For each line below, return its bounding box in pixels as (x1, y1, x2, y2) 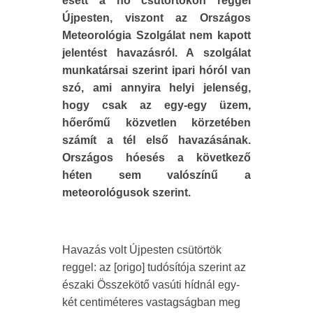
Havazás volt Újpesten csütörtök (62, 243, 221, 256)
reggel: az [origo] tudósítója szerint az (62, 261, 246, 273)
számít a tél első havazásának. (62, 133, 251, 146)
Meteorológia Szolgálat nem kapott (62, 29, 251, 41)
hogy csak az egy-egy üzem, (62, 99, 251, 111)
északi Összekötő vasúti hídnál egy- (62, 278, 240, 291)
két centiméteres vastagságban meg (62, 296, 240, 308)
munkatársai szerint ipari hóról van (62, 64, 251, 76)
